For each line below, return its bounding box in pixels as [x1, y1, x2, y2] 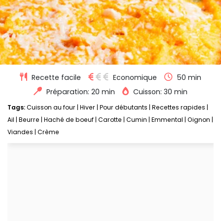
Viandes [7, 128, 33, 137]
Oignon [187, 115, 210, 124]
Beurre [19, 115, 39, 124]
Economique [113, 73, 157, 83]
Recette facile [32, 73, 81, 83]
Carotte [98, 115, 122, 124]
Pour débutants [100, 103, 147, 112]
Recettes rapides [152, 103, 205, 112]
